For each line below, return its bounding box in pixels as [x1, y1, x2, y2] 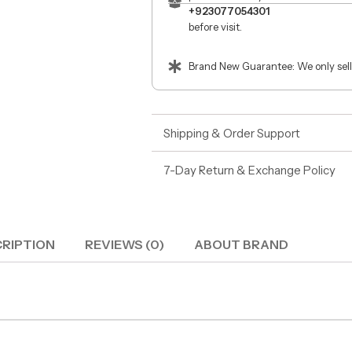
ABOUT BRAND [194, 236, 289, 252]
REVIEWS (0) [85, 236, 164, 252]
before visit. [189, 20, 243, 33]
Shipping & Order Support [163, 125, 300, 141]
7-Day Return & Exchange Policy [163, 162, 335, 178]
